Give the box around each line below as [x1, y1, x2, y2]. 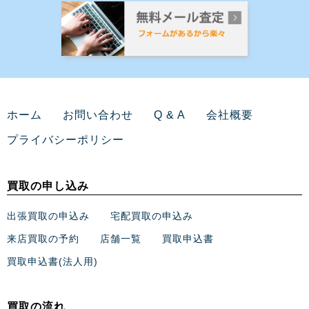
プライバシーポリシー [7, 134, 124, 146]
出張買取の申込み [7, 210, 90, 222]
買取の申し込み [7, 180, 89, 192]
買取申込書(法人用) [7, 256, 98, 268]
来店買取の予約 [7, 233, 79, 245]
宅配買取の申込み [110, 210, 193, 222]
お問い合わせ [63, 109, 133, 121]
